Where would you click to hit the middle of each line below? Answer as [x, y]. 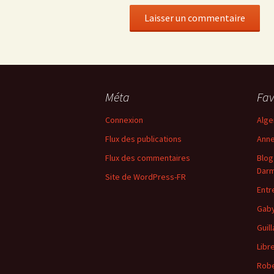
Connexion [124, 120]
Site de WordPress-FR [146, 177]
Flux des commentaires [148, 158]
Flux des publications [143, 139]
